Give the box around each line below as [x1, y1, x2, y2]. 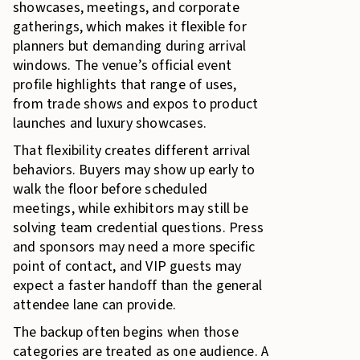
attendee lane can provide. [13, 295, 177, 315]
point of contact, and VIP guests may [13, 256, 242, 276]
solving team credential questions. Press [13, 218, 264, 238]
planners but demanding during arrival [13, 36, 247, 56]
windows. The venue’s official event [13, 55, 231, 76]
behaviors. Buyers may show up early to [13, 160, 256, 180]
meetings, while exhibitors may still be [13, 198, 248, 219]
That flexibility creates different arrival [13, 141, 251, 161]
